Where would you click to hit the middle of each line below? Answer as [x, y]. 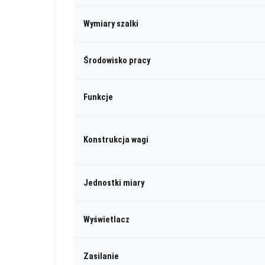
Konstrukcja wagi [116, 140]
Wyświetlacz [106, 219]
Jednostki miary [114, 183]
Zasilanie [101, 256]
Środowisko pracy [117, 60]
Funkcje [98, 97]
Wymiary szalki [111, 24]
